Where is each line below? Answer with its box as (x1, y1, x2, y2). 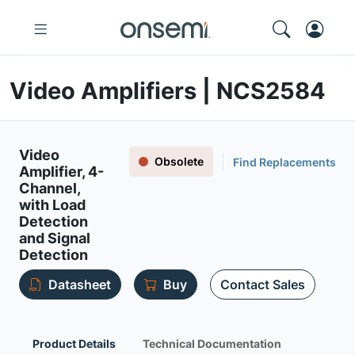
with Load (19, 197, 86, 213)
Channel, (19, 180, 80, 197)
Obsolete (155, 155, 204, 168)
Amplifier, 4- (19, 163, 104, 180)
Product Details (32, 337, 116, 350)
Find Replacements (233, 155, 336, 169)
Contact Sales (220, 277, 305, 292)
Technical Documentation (143, 337, 281, 350)
